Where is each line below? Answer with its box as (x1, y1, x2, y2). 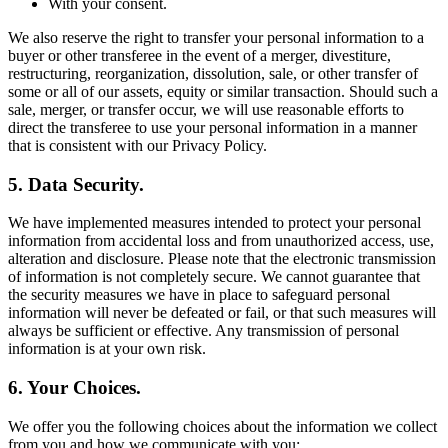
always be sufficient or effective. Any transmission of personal (8, 322, 399, 340)
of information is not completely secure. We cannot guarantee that (8, 268, 420, 286)
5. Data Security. (8, 173, 144, 195)
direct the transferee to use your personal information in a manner (8, 118, 417, 136)
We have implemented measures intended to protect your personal (8, 214, 421, 232)
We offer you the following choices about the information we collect (8, 417, 437, 435)
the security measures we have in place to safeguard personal (8, 286, 390, 304)
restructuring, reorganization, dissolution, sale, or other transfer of (8, 64, 418, 82)
